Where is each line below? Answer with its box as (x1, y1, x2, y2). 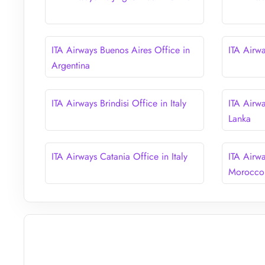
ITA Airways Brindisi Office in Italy (51, 96, 186, 110)
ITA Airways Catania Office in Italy (51, 149, 188, 163)
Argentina (51, 58, 90, 72)
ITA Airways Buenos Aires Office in (51, 43, 190, 57)
